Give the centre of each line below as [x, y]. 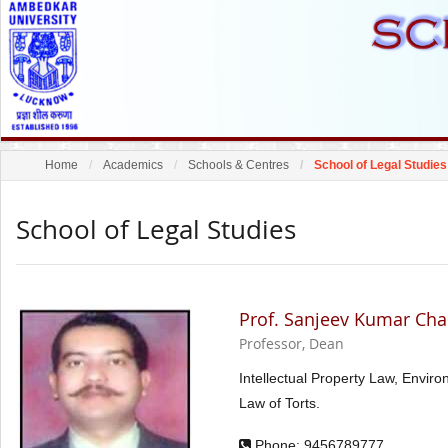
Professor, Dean [291, 343]
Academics [133, 164]
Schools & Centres [238, 164]
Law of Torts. [279, 403]
